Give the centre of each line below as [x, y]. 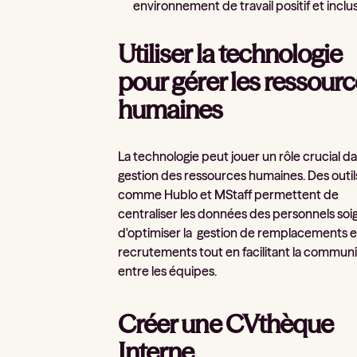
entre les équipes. [169, 271]
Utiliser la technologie [230, 54]
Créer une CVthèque [226, 324]
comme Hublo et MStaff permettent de [229, 194]
